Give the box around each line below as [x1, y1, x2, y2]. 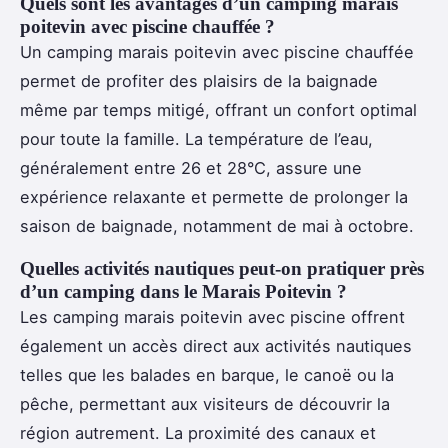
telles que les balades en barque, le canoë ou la [20, 365, 394, 386]
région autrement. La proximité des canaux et [20, 423, 376, 444]
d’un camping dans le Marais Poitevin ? [20, 281, 347, 303]
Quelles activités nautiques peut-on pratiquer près [20, 258, 424, 280]
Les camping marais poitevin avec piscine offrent [20, 307, 405, 328]
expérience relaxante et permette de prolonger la [20, 187, 408, 208]
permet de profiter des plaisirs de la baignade [20, 71, 378, 92]
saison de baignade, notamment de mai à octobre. [20, 216, 414, 237]
